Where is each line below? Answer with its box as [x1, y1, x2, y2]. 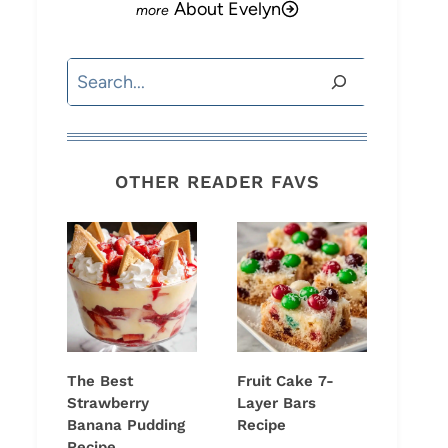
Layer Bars [237, 394, 316, 413]
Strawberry [67, 394, 149, 413]
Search [66, 62, 122, 84]
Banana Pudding [67, 416, 185, 435]
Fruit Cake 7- [237, 372, 334, 391]
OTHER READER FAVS [114, 171, 320, 193]
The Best [67, 372, 133, 391]
